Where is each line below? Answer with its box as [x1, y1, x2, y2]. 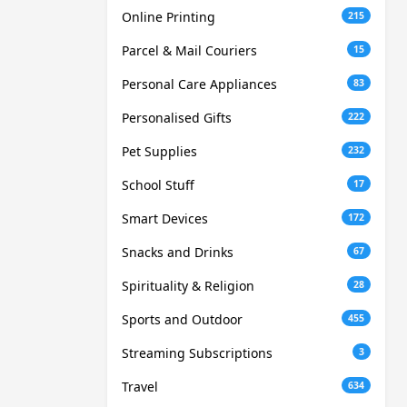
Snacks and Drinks [122, 243, 233, 262]
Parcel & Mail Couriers [122, 42, 257, 60]
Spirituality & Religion [122, 277, 254, 295]
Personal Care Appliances [122, 75, 277, 94]
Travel [122, 378, 158, 396]
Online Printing [122, 8, 215, 26]
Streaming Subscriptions [122, 344, 273, 362]
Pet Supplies [122, 143, 197, 161]
